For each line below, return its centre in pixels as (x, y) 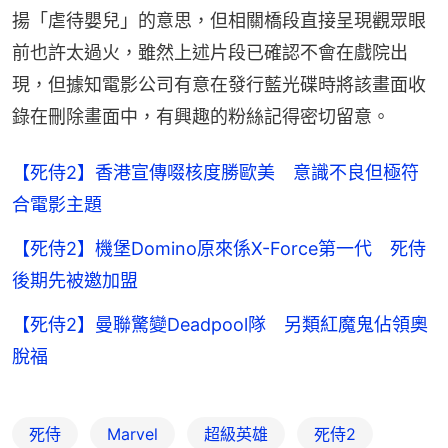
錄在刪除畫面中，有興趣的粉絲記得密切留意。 (201, 116)
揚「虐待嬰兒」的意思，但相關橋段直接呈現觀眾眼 (219, 20)
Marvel (132, 433)
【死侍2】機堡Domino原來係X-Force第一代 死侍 (219, 248)
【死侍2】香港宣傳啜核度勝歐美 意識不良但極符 (215, 172)
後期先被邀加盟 (75, 280)
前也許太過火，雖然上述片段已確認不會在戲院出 (210, 52)
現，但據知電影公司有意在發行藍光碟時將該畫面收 (219, 84)
